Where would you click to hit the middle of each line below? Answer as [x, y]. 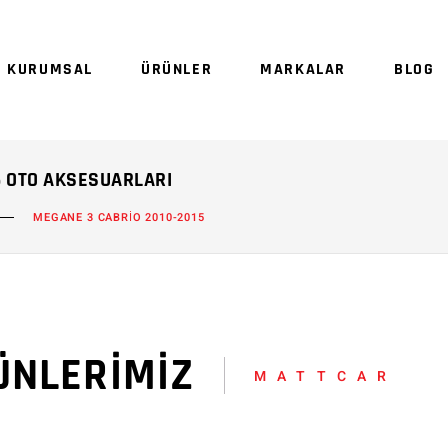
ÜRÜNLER [177, 69]
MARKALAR [303, 69]
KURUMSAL [50, 69]
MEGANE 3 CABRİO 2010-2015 [119, 218]
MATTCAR [326, 376]
